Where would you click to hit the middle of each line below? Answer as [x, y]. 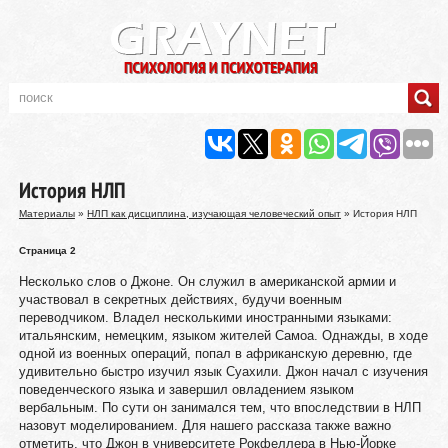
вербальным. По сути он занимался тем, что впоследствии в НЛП [219, 407]
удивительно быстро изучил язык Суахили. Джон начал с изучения [223, 371]
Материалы [46, 213]
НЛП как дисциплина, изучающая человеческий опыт [213, 213]
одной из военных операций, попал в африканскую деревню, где [215, 353]
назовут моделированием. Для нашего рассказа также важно [204, 425]
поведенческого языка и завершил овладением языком [186, 389]
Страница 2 [47, 250]
